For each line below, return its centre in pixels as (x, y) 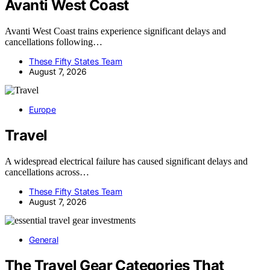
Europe (42, 110)
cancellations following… (54, 42)
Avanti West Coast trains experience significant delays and (115, 31)
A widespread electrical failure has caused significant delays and (126, 162)
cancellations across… (47, 172)
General (44, 240)
